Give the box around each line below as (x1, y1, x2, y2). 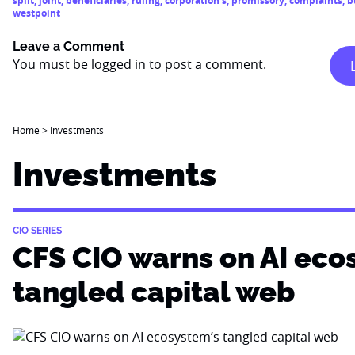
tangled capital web (13, 275, 295, 308)
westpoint (13, 6, 60, 20)
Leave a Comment (13, 39, 124, 54)
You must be (13, 55, 91, 73)
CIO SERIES (13, 225, 62, 236)
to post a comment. (146, 55, 266, 73)
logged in (91, 55, 146, 73)
